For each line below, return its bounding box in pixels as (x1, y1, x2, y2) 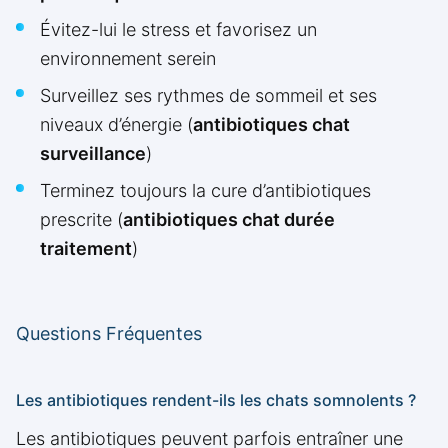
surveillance (40, 143, 146, 165)
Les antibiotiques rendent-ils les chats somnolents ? (16, 390, 416, 411)
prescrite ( (40, 209, 123, 231)
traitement (40, 238, 132, 260)
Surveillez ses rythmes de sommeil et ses (40, 85, 377, 107)
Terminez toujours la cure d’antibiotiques (40, 180, 371, 202)
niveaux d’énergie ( (40, 114, 193, 136)
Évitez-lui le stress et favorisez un (40, 19, 317, 41)
